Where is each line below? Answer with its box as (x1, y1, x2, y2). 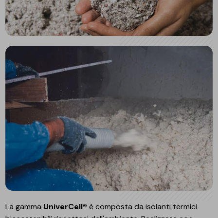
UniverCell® (41, 201, 88, 212)
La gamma (5, 201, 42, 212)
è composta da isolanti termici (87, 201, 198, 212)
